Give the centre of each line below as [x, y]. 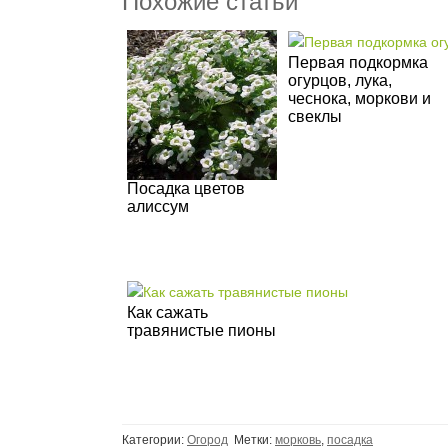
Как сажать [167, 312]
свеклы [315, 116]
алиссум [158, 206]
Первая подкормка [358, 62]
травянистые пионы [201, 330]
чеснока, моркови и [359, 98]
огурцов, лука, [340, 80]
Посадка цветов [186, 188]
